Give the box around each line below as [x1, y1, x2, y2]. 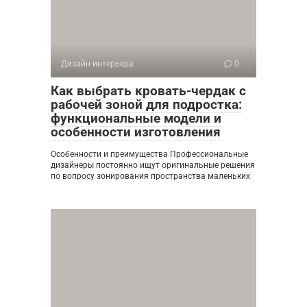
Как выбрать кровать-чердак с [51, 82, 246, 99]
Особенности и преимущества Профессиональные [51, 149, 248, 159]
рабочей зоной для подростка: [51, 96, 242, 112]
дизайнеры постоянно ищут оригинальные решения [51, 160, 255, 170]
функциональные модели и [51, 110, 221, 126]
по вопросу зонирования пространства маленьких [51, 171, 250, 181]
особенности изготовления [51, 123, 221, 140]
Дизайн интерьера [61, 58, 134, 69]
